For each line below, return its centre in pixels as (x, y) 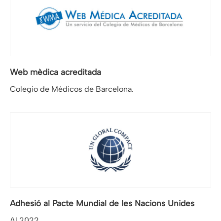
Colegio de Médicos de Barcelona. (72, 89)
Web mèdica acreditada (55, 72)
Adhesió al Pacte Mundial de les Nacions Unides (102, 203)
